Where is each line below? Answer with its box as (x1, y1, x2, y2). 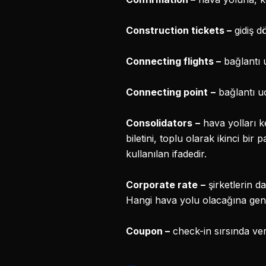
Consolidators (126, 117, 192, 129)
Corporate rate (126, 179, 198, 191)
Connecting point (126, 86, 208, 98)
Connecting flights (126, 55, 216, 67)
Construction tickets (126, 24, 227, 36)
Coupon (126, 225, 165, 237)
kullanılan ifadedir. (126, 148, 207, 160)
